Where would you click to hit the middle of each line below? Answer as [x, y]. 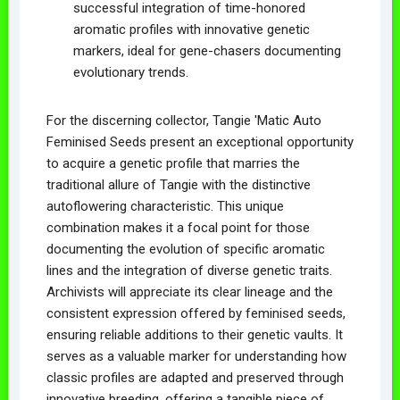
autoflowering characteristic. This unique [165, 206]
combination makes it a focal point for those [178, 227]
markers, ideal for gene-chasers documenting [207, 50]
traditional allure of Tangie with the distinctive [178, 184]
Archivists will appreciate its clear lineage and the [189, 292]
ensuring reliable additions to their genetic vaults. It [194, 334]
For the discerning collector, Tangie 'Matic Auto [183, 120]
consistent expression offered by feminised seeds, [196, 313]
